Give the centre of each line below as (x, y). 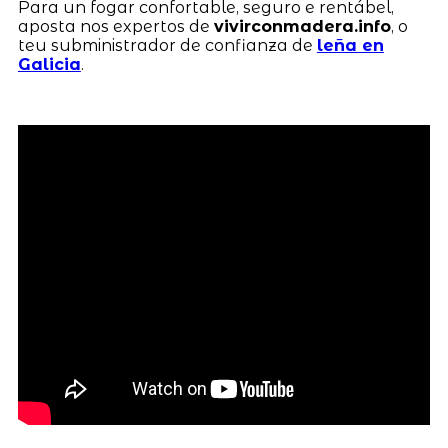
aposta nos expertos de (115, 27)
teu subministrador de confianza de (167, 46)
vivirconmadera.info (302, 27)
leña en (350, 46)
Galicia (49, 65)
